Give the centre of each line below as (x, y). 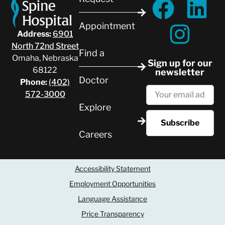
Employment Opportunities (113, 184)
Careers (95, 134)
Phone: (34, 82)
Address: (34, 34)
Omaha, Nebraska (45, 58)
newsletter (180, 72)
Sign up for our (180, 63)
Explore (95, 107)
